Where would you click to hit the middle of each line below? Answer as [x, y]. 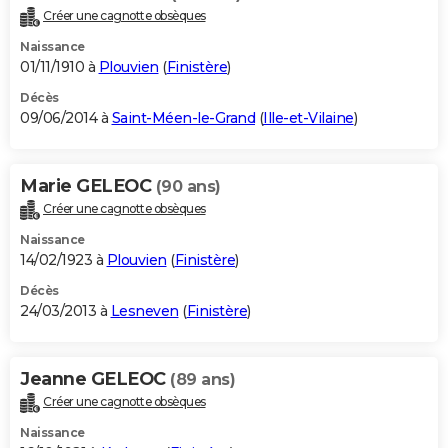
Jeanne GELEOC [95, 379]
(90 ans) [188, 187]
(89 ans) [202, 380]
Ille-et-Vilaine [308, 118]
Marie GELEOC [88, 186]
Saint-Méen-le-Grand [183, 118]
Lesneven [144, 311]
